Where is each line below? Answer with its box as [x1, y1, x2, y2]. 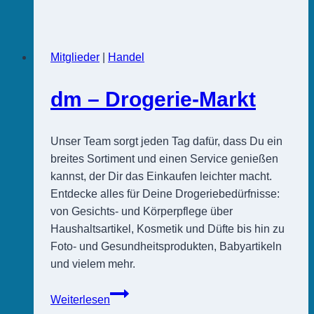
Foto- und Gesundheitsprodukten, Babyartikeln [50, 240, 282, 252]
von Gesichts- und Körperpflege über [50, 205, 233, 217]
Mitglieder [50, 50, 100, 63]
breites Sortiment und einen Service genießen [50, 152, 278, 165]
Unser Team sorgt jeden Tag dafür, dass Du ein [50, 135, 282, 147]
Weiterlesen [50, 293, 110, 306]
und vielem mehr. [50, 257, 135, 270]
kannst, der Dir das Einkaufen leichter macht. [50, 170, 272, 182]
